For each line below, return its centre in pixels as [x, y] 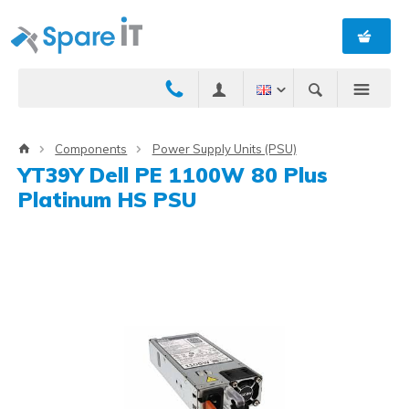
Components [91, 148]
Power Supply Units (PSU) [224, 148]
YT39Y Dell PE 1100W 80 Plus [173, 174]
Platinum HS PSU [107, 199]
